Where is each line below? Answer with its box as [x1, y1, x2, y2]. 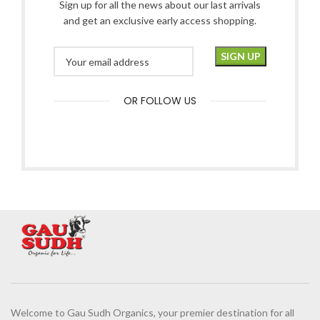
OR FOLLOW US [124, 94, 197, 108]
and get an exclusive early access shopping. [64, 14, 256, 26]
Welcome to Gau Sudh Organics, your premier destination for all [11, 306, 294, 319]
